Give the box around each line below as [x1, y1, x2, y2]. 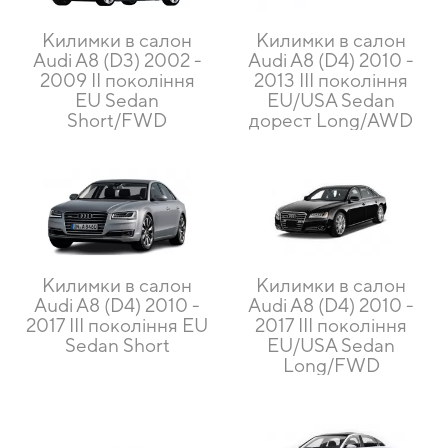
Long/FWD [282, 354, 380, 377]
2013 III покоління [254, 69, 408, 92]
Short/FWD [67, 109, 167, 132]
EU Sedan [75, 89, 159, 112]
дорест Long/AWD [249, 109, 413, 132]
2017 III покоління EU [26, 314, 208, 337]
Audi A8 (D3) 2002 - [32, 49, 202, 72]
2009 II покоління [39, 69, 195, 92]
